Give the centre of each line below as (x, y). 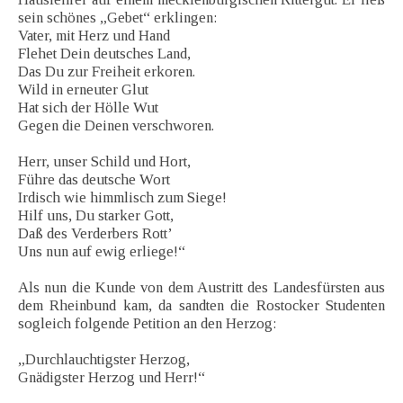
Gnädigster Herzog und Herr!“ (112, 378)
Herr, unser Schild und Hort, (104, 162)
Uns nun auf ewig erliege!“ (102, 252)
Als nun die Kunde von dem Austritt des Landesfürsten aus (201, 288)
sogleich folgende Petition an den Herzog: (148, 324)
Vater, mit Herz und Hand (94, 36)
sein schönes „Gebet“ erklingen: (118, 18)
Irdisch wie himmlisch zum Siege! (122, 198)
